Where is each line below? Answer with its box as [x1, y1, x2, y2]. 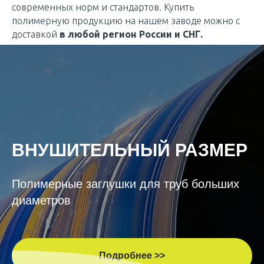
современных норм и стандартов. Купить [12, 2, 194, 12]
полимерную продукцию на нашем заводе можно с [12, 15, 240, 26]
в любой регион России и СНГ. [60, 29, 203, 39]
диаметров [12, 194, 71, 207]
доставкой [12, 29, 60, 39]
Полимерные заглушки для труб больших [12, 177, 239, 190]
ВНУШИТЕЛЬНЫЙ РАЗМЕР [12, 140, 247, 160]
